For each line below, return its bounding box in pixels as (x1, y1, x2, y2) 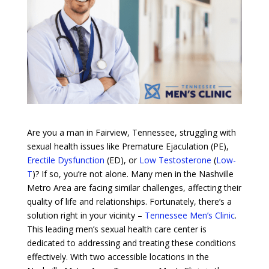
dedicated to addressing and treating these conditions (26, 237, 236, 249)
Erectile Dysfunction (26, 154, 104, 166)
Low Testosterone (139, 154, 211, 166)
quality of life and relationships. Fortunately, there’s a (26, 195, 232, 207)
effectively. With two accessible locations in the (26, 250, 209, 262)
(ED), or (104, 154, 139, 166)
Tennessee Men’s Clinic (144, 209, 235, 221)
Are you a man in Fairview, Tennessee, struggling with (26, 126, 236, 138)
